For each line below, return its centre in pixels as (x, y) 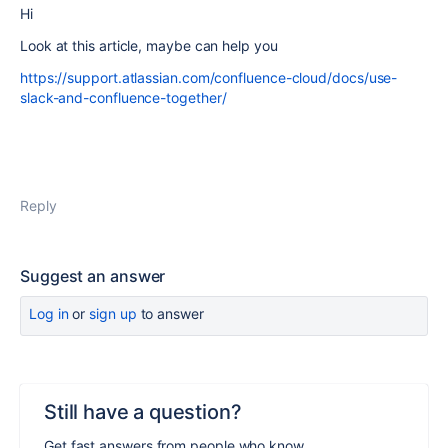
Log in (49, 313)
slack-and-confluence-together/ (123, 97)
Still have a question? (143, 411)
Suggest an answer (93, 275)
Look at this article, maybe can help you (149, 45)
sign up (113, 313)
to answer (170, 313)
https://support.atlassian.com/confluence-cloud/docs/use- (209, 77)
